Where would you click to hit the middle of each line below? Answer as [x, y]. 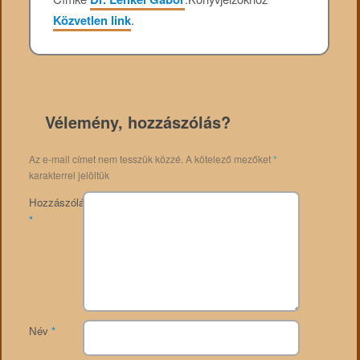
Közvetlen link [92, 20]
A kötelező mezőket [229, 158]
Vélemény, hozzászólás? [137, 121]
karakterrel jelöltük [69, 174]
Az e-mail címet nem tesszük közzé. [106, 158]
